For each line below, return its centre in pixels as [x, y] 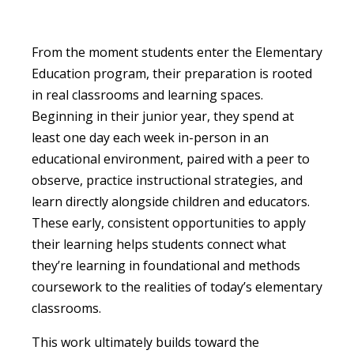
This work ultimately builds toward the [145, 342]
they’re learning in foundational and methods [166, 265]
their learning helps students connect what [159, 244]
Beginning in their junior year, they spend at [163, 116]
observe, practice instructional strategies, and [167, 180]
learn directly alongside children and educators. [171, 201]
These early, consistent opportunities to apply [169, 222]
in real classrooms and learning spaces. [147, 94]
